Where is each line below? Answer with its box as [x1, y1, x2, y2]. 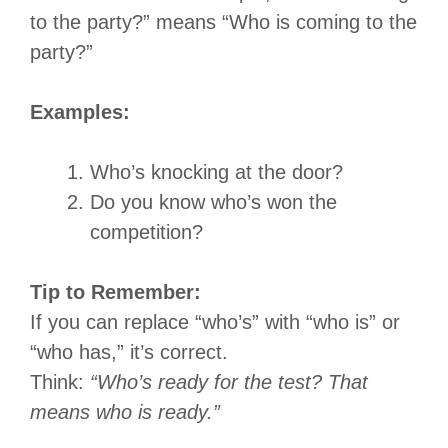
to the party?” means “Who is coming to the [30, 10, 417, 33]
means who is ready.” [30, 400, 220, 423]
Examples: [30, 100, 130, 123]
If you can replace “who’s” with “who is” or [30, 310, 400, 333]
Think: [30, 370, 90, 393]
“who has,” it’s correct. [30, 340, 228, 363]
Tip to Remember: [30, 280, 201, 303]
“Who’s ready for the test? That [90, 370, 368, 393]
